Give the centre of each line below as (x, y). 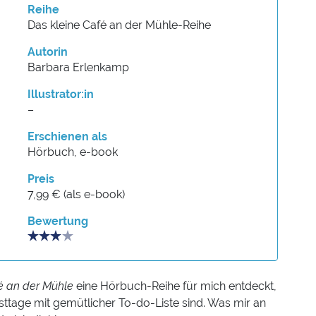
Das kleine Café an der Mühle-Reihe (120, 25)
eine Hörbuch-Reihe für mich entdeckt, (176, 286)
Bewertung (58, 221)
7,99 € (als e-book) (77, 195)
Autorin (48, 52)
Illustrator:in (61, 95)
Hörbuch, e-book (73, 152)
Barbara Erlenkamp (79, 68)
